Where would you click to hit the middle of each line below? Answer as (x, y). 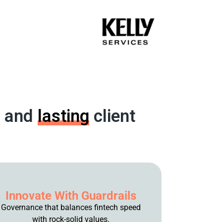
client (112, 116)
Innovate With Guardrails (71, 196)
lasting (63, 116)
